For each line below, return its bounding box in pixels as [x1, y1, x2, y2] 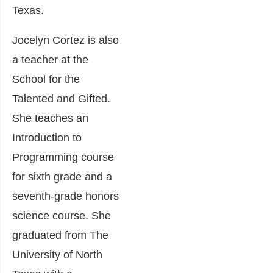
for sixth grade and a [12, 171, 112, 183]
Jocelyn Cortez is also [12, 34, 119, 46]
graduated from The [12, 229, 108, 241]
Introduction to [12, 132, 82, 144]
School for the [12, 73, 80, 85]
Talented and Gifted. [12, 93, 110, 105]
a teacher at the [12, 54, 88, 66]
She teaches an [12, 112, 88, 124]
